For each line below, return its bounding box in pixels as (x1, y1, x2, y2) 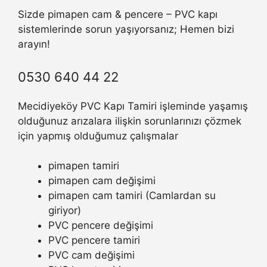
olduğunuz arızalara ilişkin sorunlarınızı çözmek (18, 114, 241, 127)
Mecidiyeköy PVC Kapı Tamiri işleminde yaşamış (18, 100, 248, 112)
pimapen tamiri (48, 160, 119, 172)
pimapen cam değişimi (48, 175, 156, 187)
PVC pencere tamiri (48, 234, 140, 247)
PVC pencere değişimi (48, 219, 153, 232)
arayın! (18, 38, 50, 51)
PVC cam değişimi (48, 249, 135, 262)
